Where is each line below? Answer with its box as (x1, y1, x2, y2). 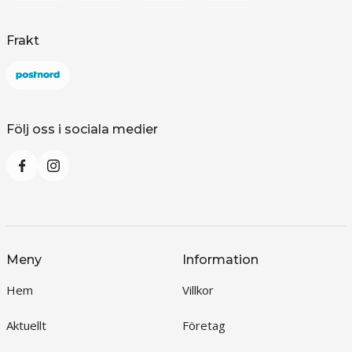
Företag (181, 317, 225, 333)
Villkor (181, 282, 214, 298)
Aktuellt (6, 317, 46, 333)
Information (181, 252, 258, 267)
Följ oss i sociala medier (6, 122, 158, 137)
